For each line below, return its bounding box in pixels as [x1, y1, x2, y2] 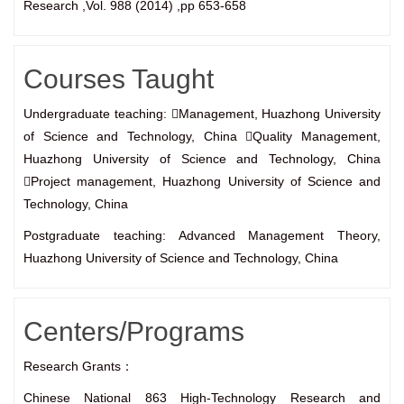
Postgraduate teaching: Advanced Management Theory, [23, 228, 381, 243]
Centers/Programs [23, 317, 244, 347]
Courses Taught [23, 64, 214, 95]
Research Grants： [23, 359, 133, 374]
